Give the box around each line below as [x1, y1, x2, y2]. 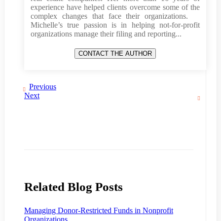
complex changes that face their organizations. [31, 11, 200, 20]
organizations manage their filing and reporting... [31, 29, 182, 38]
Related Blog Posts [24, 180, 123, 193]
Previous [29, 82, 56, 91]
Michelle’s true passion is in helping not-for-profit [31, 20, 200, 29]
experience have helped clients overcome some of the [31, 2, 200, 11]
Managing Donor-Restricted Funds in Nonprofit [24, 206, 173, 215]
